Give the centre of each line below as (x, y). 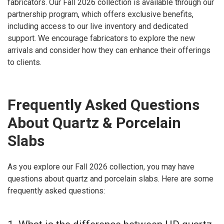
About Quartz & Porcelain (94, 122)
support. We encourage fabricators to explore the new (101, 38)
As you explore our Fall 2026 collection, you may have (101, 167)
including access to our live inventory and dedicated (98, 26)
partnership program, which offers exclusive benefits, (100, 14)
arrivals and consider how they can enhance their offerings (109, 50)
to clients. (24, 62)
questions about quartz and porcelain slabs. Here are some (110, 179)
